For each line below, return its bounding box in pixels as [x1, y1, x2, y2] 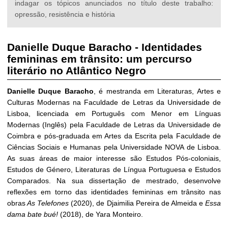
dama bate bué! [7, 210, 58, 218]
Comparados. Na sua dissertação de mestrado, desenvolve [7, 176, 221, 185]
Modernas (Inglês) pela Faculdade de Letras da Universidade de [7, 120, 221, 129]
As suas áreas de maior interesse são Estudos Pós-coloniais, [7, 154, 221, 162]
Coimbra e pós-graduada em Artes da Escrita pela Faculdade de [7, 131, 221, 140]
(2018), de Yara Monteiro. [58, 210, 143, 218]
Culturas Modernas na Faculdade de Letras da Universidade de [7, 98, 221, 106]
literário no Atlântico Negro [7, 64, 146, 76]
